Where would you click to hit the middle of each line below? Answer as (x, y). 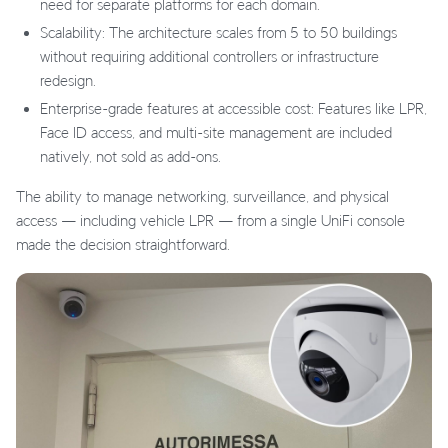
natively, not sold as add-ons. (130, 156)
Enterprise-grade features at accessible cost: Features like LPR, (233, 108)
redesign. (68, 80)
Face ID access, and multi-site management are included (216, 132)
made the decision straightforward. (123, 244)
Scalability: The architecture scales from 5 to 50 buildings (218, 32)
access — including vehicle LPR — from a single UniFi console (210, 220)
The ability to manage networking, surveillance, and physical (202, 196)
